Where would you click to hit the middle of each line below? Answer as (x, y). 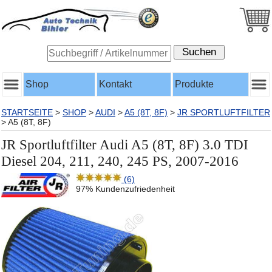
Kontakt (115, 84)
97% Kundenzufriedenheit (125, 189)
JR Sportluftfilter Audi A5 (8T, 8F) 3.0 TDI (125, 144)
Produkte (194, 84)
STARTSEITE (27, 112)
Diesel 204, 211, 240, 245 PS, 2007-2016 (120, 161)
